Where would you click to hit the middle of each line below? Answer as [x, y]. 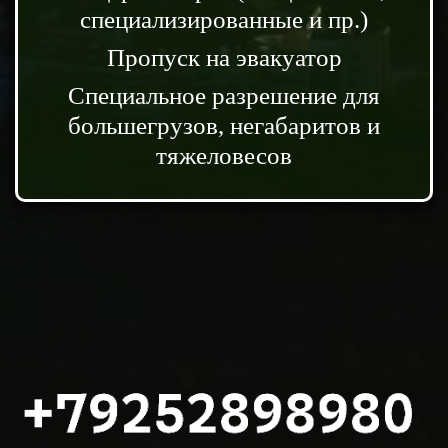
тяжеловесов [224, 155]
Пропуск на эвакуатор [224, 57]
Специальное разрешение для [224, 95]
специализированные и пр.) [224, 19]
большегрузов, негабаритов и [224, 125]
